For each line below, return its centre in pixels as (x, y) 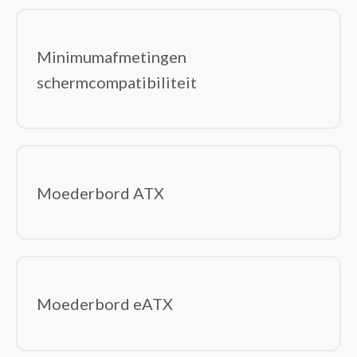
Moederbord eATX (105, 304)
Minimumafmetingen (112, 56)
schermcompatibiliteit (117, 82)
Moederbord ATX (100, 192)
